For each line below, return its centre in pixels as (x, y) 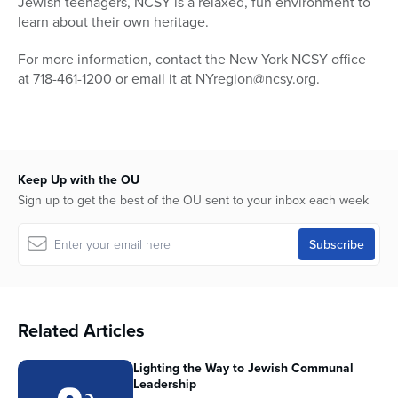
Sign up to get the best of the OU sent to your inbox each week (193, 200)
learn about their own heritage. (113, 22)
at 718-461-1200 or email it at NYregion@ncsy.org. (169, 79)
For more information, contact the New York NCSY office (192, 59)
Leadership (165, 384)
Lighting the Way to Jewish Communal (243, 368)
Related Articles (81, 330)
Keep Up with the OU (79, 180)
